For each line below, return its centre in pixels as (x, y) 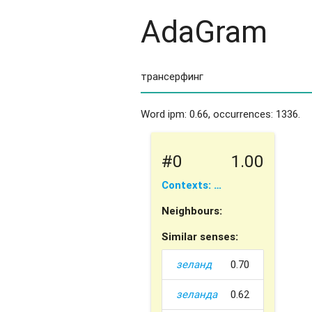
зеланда (196, 295)
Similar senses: (200, 236)
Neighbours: (192, 210)
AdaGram (204, 31)
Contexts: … (191, 185)
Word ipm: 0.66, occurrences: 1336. (220, 114)
